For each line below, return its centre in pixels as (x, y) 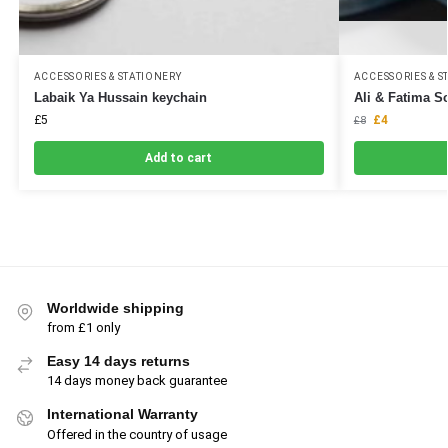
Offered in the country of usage (137, 434)
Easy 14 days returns (118, 360)
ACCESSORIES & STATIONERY (107, 76)
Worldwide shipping (115, 307)
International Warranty (122, 414)
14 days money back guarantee (137, 381)
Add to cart (179, 157)
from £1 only (83, 327)
